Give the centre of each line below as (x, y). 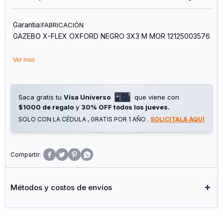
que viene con (157, 97)
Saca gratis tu (41, 97)
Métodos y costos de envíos (61, 187)
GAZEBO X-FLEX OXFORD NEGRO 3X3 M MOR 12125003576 (111, 36)
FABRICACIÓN (62, 25)
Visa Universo (87, 97)
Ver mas (24, 59)
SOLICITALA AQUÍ (177, 119)
